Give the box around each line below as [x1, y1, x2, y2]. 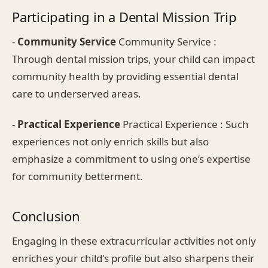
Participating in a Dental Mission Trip [12, 7, 237, 26]
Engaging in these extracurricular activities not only [12, 233, 256, 248]
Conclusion [12, 206, 80, 225]
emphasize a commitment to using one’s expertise [12, 151, 251, 166]
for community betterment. [12, 169, 143, 183]
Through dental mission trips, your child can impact [12, 51, 255, 66]
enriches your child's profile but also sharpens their [12, 251, 254, 265]
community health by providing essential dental [12, 69, 239, 83]
